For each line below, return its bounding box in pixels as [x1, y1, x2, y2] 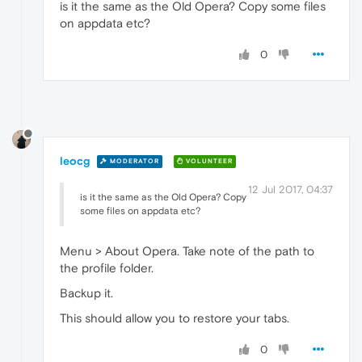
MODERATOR [107, 158, 159, 166]
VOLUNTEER [183, 158, 233, 166]
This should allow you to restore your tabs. [60, 310, 289, 325]
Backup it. [60, 285, 113, 300]
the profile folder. [60, 260, 154, 275]
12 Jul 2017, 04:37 [248, 183, 333, 196]
